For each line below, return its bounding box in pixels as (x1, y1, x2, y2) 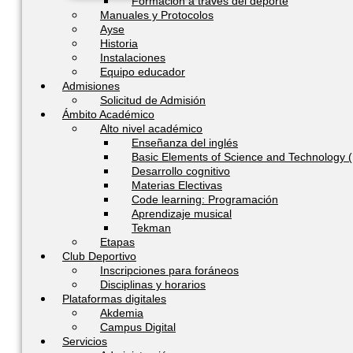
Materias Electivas (132, 178, 222, 191)
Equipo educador (100, 65, 185, 78)
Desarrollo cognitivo (132, 164, 230, 177)
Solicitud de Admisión (100, 93, 206, 106)
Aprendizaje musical (132, 206, 232, 220)
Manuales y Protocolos (100, 8, 214, 21)
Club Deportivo (62, 249, 136, 262)
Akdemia (100, 306, 143, 319)
